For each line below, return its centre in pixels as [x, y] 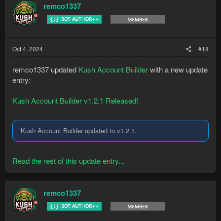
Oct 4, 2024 [28, 49]
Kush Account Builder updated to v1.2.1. [79, 130]
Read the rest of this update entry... [68, 161]
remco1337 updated [45, 69]
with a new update [178, 69]
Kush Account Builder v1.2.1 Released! [75, 100]
